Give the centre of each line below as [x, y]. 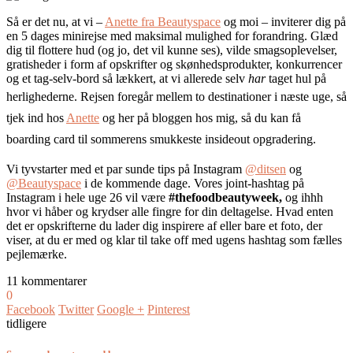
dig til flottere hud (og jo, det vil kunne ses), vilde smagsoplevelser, [172, 50]
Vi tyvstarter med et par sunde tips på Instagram [126, 169]
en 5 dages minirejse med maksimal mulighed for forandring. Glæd [172, 36]
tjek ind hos [36, 118]
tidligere [26, 324]
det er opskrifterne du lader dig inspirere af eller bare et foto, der [164, 226]
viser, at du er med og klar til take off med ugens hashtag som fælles [174, 240]
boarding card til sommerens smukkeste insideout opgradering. [161, 139]
